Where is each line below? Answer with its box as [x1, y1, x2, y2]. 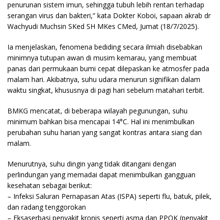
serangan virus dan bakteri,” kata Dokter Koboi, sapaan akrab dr [7, 10, 211, 20]
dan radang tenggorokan [7, 202, 86, 212]
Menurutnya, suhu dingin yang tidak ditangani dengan [7, 159, 176, 168]
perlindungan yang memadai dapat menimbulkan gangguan [7, 169, 195, 179]
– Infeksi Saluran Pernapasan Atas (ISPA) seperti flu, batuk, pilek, [7, 191, 212, 201]
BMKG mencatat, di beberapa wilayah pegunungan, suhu [7, 106, 188, 115]
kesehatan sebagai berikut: [7, 180, 92, 190]
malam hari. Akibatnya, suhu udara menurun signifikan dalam [7, 74, 200, 84]
